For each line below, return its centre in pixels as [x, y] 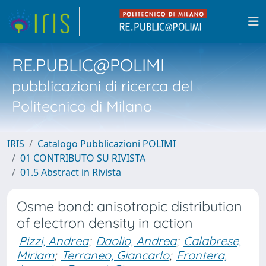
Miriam [35, 255]
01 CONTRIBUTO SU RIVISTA [83, 158]
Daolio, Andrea [136, 241]
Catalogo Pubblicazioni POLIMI [107, 144]
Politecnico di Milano [82, 106]
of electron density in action [105, 223]
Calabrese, [212, 241]
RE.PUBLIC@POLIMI [88, 65]
